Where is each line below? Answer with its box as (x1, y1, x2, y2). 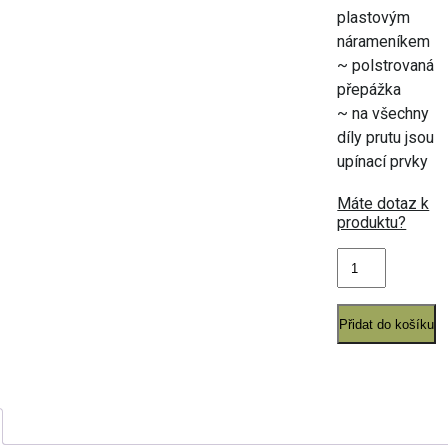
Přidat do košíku (339, 316, 435, 332)
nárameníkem (337, 32, 431, 51)
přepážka (337, 80, 402, 99)
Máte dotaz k (337, 194, 430, 213)
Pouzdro (336, 231, 397, 250)
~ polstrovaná (337, 56, 435, 75)
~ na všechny (337, 104, 430, 123)
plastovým (337, 8, 411, 27)
